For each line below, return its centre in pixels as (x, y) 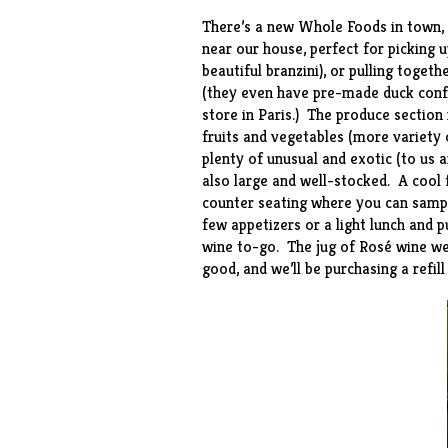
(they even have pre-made (292, 92)
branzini (292, 70)
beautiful (233, 70)
